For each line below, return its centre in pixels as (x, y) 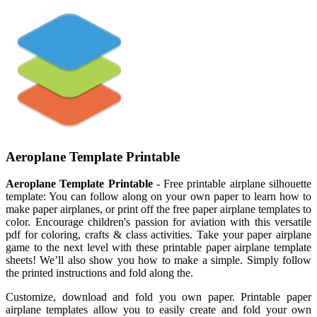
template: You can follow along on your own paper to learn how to (158, 197)
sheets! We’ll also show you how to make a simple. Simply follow (158, 260)
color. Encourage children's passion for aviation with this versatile (158, 222)
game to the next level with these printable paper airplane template (158, 248)
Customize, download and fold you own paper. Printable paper (158, 297)
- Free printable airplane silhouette (232, 184)
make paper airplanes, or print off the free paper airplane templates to (158, 209)
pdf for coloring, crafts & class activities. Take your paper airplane (158, 235)
